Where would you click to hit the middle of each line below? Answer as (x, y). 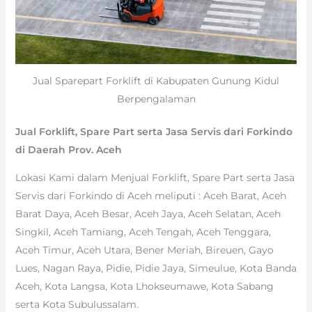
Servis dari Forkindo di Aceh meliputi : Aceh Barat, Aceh (150, 195)
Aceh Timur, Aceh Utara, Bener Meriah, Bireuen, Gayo (144, 250)
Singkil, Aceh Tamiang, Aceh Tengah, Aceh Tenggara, (143, 232)
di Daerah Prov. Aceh (68, 149)
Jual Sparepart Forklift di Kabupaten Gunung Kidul (156, 80)
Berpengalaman (156, 99)
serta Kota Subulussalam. (77, 304)
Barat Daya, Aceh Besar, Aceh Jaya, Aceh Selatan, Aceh (148, 213)
